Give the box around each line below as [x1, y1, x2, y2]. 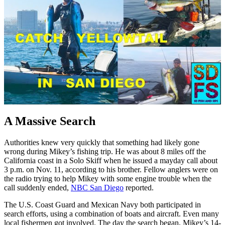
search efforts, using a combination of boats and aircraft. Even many [4, 209, 219, 218]
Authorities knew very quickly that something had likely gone [4, 138, 199, 147]
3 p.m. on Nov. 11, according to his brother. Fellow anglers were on [4, 165, 218, 174]
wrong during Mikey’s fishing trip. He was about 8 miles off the [4, 147, 206, 156]
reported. [124, 183, 154, 192]
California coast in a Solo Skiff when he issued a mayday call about [4, 156, 217, 165]
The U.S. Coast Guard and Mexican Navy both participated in [4, 200, 201, 209]
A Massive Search [4, 114, 95, 128]
